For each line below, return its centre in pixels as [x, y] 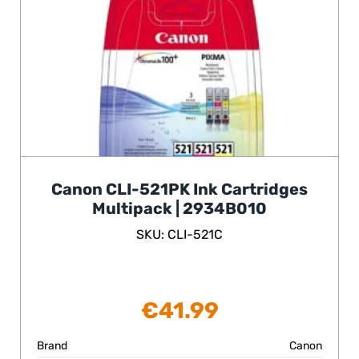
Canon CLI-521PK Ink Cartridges [179, 190]
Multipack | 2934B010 [179, 209]
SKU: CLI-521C [179, 235]
